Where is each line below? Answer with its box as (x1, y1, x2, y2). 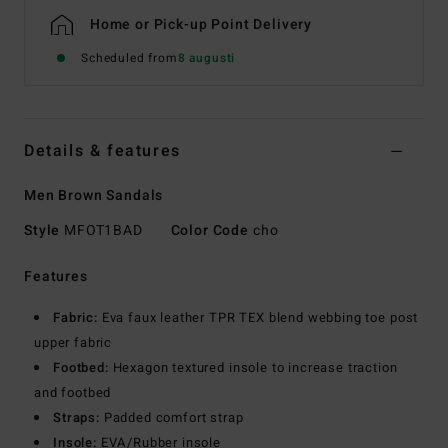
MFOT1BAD (60, 220, 147, 242)
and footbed (34, 383, 112, 403)
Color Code (170, 220, 250, 242)
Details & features (24, 139, 181, 164)
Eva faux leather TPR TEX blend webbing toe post (97, 308, 419, 328)
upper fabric (34, 333, 113, 353)
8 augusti (177, 49, 236, 68)
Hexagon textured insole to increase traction (108, 358, 398, 378)
